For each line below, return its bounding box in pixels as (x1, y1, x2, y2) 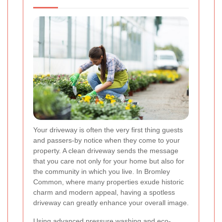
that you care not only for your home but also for (33, 157, 184, 166)
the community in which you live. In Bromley (33, 167, 170, 176)
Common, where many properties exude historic (33, 178, 184, 186)
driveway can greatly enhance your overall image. (33, 199, 189, 207)
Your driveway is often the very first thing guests (33, 126, 183, 134)
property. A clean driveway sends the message (33, 147, 178, 155)
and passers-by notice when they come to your (33, 136, 180, 145)
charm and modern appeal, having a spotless (33, 188, 175, 197)
